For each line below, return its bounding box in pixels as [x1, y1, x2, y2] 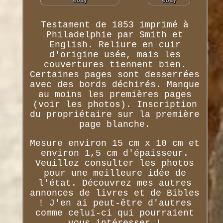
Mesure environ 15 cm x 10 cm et [30, 138, 200, 149]
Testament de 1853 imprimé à [41, 20, 189, 30]
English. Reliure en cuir [49, 40, 181, 50]
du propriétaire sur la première [30, 110, 200, 120]
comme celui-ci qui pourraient [35, 208, 195, 219]
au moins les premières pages [38, 90, 192, 100]
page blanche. [79, 119, 151, 130]
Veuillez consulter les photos [35, 158, 195, 169]
